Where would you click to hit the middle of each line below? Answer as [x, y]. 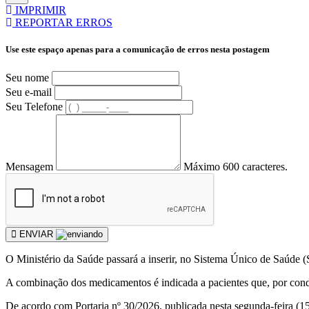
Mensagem [29, 166]
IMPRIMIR [39, 10]
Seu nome [27, 77]
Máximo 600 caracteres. [236, 166]
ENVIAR [36, 234]
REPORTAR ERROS [62, 23]
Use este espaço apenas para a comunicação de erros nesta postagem [138, 50]
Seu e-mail [29, 92]
